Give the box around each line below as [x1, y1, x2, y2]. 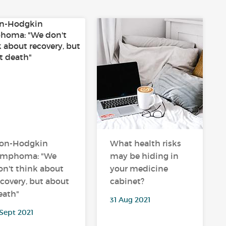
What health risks [110, 138, 182, 148]
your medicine [110, 163, 168, 174]
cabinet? [110, 176, 145, 186]
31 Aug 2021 [110, 195, 151, 204]
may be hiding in [110, 151, 179, 161]
